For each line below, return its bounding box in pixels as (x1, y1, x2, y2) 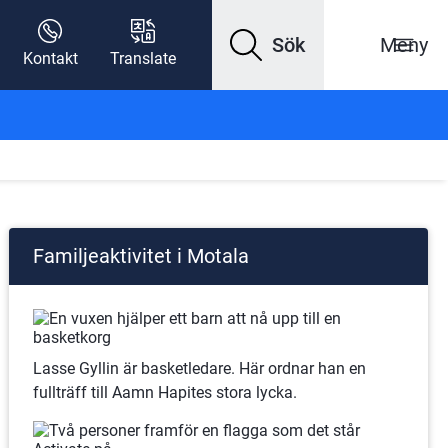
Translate (109, 49, 176, 68)
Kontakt (22, 49, 78, 68)
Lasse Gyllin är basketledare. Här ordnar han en (32, 359, 366, 378)
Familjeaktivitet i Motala (32, 244, 249, 268)
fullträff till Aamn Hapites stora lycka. (32, 383, 297, 402)
